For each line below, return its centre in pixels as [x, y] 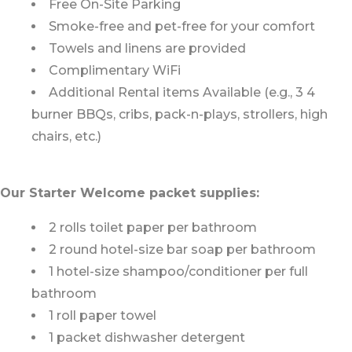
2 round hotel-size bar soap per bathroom [182, 249]
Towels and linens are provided [147, 48]
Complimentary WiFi [115, 70]
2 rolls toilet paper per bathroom [153, 227]
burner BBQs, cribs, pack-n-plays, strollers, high [180, 114]
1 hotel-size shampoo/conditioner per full [178, 271]
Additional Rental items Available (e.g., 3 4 [182, 92]
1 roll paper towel [103, 315]
